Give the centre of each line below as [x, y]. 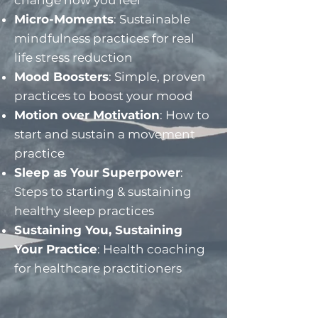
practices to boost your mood [104, 96]
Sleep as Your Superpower [97, 173]
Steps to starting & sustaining [103, 192]
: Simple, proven [157, 77]
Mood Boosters [61, 77]
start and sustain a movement [105, 135]
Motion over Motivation [87, 115]
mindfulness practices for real [104, 39]
